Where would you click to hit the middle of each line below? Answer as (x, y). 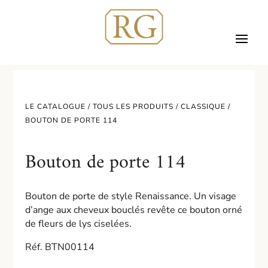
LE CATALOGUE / (59, 106)
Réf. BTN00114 (60, 247)
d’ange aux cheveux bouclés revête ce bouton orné (134, 210)
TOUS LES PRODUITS (133, 106)
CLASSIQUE (203, 106)
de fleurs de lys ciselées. (79, 224)
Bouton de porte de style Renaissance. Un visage (131, 196)
